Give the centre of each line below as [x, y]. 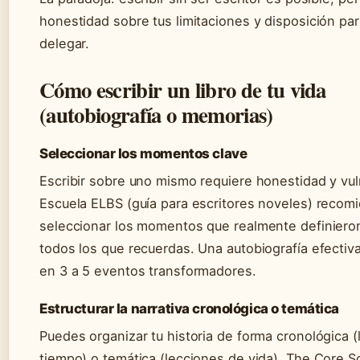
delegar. [65, 44]
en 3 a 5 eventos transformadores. [148, 271]
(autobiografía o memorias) [156, 115]
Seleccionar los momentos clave [143, 154]
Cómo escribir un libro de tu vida [183, 90]
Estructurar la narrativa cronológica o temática [190, 309]
